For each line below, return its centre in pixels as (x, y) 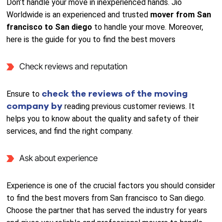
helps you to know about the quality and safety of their (103, 119)
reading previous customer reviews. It (130, 106)
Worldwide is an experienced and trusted (79, 15)
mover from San (181, 15)
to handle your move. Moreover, (149, 27)
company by (36, 106)
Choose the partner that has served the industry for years (107, 210)
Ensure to (24, 94)
